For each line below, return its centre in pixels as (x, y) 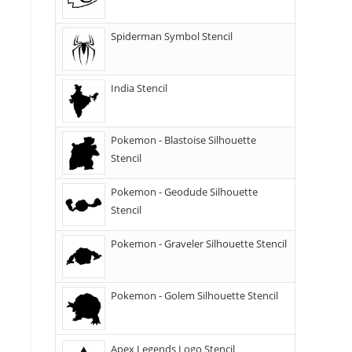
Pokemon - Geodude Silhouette (184, 192)
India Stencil (139, 88)
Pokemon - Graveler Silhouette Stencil (199, 244)
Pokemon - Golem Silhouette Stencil (194, 295)
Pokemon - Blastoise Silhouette (183, 140)
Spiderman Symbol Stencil (172, 36)
